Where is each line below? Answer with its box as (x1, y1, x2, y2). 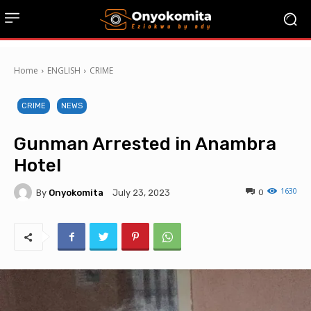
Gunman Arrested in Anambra (14, 133, 276, 155)
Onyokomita (49, 187, 103, 198)
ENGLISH (47, 65, 81, 76)
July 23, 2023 (112, 187, 170, 199)
